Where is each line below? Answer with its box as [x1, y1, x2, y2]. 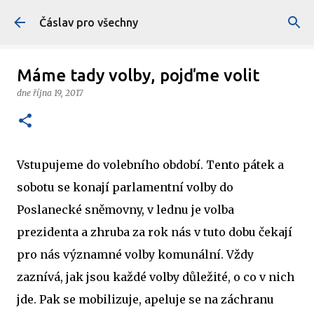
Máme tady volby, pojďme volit [17, 66, 259, 85]
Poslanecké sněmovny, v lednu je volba [17, 203, 234, 217]
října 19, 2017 [33, 88, 83, 98]
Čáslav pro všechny [39, 16, 138, 29]
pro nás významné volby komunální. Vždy [17, 247, 254, 261]
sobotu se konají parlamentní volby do [17, 180, 233, 194]
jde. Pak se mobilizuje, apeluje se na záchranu [17, 292, 274, 306]
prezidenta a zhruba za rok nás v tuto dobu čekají [17, 225, 292, 239]
